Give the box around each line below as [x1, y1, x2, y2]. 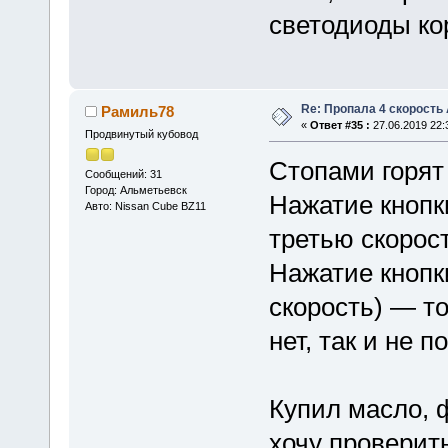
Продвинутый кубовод [84, 128, 198, 141]
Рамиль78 [101, 103, 175, 121]
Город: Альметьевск [84, 184, 187, 197]
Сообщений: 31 [84, 168, 162, 181]
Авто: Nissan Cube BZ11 [84, 200, 206, 213]
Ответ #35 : [309, 119, 370, 132]
